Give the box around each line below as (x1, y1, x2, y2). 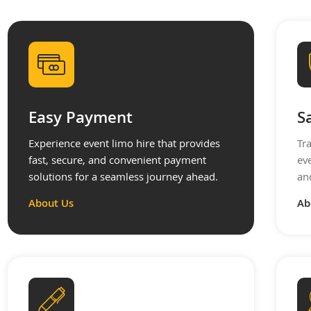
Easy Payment (28, 106, 133, 134)
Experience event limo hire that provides (28, 136, 220, 155)
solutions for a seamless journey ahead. (28, 169, 218, 188)
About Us (28, 195, 74, 214)
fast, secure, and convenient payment (28, 153, 206, 171)
